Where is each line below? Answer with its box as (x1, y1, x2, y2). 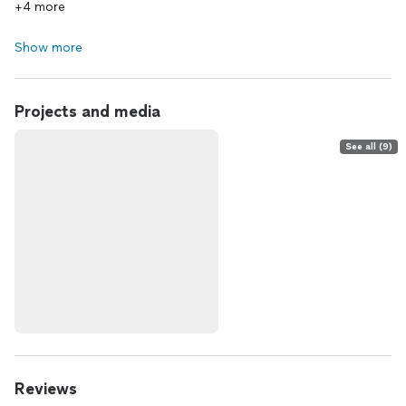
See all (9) (345, 140, 392, 152)
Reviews (14, 379, 77, 399)
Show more (14, 40, 82, 55)
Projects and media (14, 101, 160, 121)
